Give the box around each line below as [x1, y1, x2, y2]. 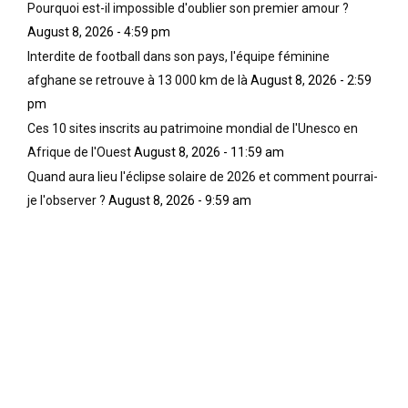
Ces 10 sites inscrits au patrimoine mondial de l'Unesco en [27, 121, 358, 137]
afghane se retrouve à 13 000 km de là [27, 73, 248, 88]
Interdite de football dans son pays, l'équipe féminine [27, 49, 330, 65]
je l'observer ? [27, 193, 106, 209]
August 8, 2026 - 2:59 [250, 73, 372, 88]
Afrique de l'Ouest [27, 145, 131, 160]
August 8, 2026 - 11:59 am [134, 145, 284, 160]
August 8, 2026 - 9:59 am [108, 193, 251, 209]
